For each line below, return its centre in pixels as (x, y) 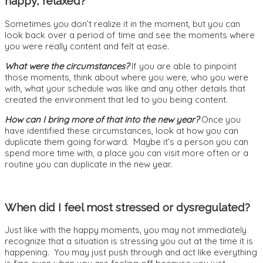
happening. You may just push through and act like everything (131, 252)
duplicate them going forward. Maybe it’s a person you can (127, 141)
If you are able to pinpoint (183, 66)
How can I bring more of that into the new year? (103, 119)
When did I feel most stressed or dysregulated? (127, 207)
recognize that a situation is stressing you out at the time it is (129, 241)
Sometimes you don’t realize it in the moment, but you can (122, 23)
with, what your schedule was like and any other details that (125, 88)
